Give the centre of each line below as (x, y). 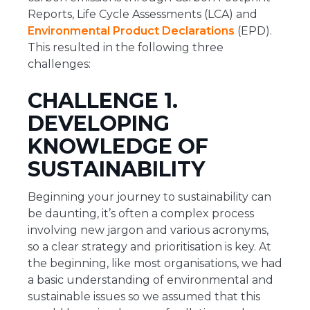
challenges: (59, 64)
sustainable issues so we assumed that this (144, 297)
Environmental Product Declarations (131, 31)
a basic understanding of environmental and (151, 280)
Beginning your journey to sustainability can (149, 197)
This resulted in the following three (126, 48)
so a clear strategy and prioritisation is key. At (149, 247)
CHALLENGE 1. (103, 101)
